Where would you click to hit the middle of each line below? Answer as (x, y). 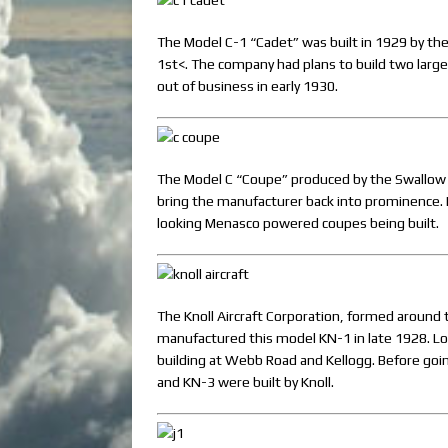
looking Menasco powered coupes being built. (298, 223)
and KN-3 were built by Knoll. (245, 382)
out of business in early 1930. (247, 86)
